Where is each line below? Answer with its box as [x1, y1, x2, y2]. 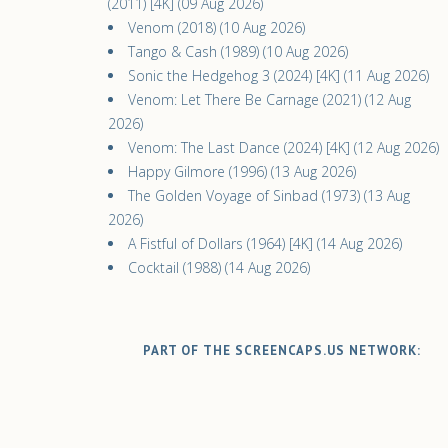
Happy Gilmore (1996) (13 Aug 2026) [128, 162, 356, 181]
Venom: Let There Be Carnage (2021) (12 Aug [128, 90, 411, 109]
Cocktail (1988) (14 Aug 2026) [128, 258, 310, 277]
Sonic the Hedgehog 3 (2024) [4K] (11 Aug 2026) [128, 66, 429, 85]
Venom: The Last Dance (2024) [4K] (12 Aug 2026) [128, 138, 439, 157]
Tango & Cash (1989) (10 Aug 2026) [128, 42, 348, 61]
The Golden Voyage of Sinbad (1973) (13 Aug [128, 186, 410, 205]
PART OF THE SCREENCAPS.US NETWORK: [143, 342, 421, 359]
